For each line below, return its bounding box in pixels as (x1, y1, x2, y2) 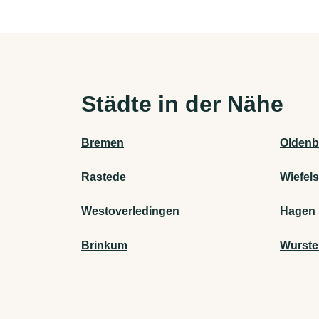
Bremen (81, 137, 124, 150)
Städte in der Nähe (81, 91, 283, 117)
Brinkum (81, 239, 127, 252)
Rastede (81, 171, 126, 184)
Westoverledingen (81, 205, 179, 218)
